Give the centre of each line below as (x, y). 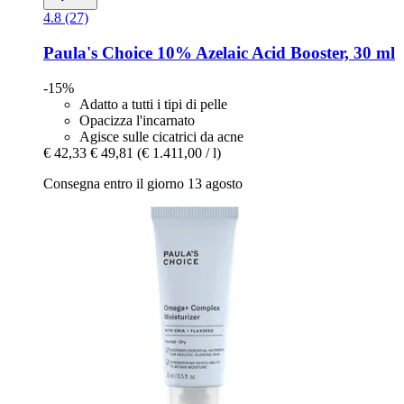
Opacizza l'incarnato (137, 120)
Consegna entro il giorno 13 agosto (143, 183)
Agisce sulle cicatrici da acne (161, 136)
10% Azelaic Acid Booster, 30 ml (274, 52)
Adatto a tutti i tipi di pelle (153, 104)
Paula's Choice (98, 52)
